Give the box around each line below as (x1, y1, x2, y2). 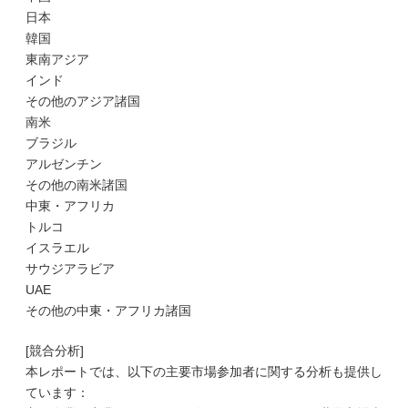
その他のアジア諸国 (25, 94, 140, 108)
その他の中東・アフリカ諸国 (25, 303, 191, 318)
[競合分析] (25, 343, 84, 358)
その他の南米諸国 (25, 178, 127, 192)
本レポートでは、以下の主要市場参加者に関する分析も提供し (25, 364, 382, 379)
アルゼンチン (25, 157, 102, 171)
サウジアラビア (25, 261, 115, 276)
